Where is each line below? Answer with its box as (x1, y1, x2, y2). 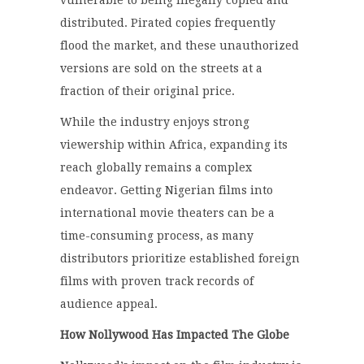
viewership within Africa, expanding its (60, 138, 288, 152)
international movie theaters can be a (60, 206, 275, 220)
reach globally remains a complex (60, 161, 252, 175)
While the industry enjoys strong (60, 115, 249, 129)
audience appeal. (60, 297, 158, 311)
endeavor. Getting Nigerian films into (60, 184, 273, 197)
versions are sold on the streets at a (60, 62, 262, 76)
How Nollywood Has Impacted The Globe (60, 328, 289, 342)
